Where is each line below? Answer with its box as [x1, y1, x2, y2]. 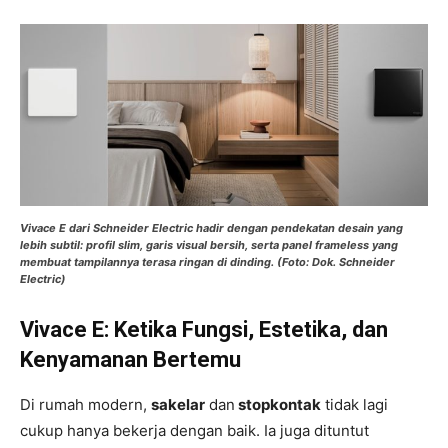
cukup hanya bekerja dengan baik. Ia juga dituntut [20, 421, 369, 441]
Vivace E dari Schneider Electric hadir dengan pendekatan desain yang [20, 221, 403, 236]
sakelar [151, 395, 205, 415]
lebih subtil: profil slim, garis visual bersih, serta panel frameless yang [20, 238, 398, 253]
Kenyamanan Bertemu [20, 347, 241, 373]
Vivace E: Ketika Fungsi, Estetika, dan [20, 317, 388, 343]
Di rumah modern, [20, 395, 151, 415]
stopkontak [235, 395, 321, 415]
